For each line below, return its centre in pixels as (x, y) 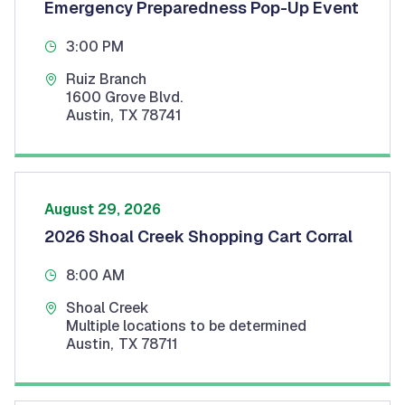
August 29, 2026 (103, 209)
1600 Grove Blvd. (124, 97)
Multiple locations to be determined (186, 325)
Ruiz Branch (106, 79)
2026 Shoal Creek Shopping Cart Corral (198, 236)
